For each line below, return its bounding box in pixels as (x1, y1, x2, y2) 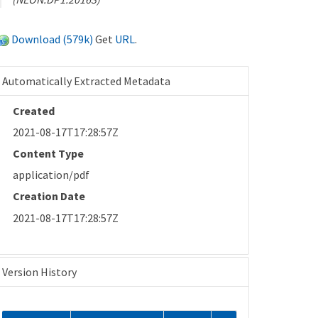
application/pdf (13, 168, 90, 182)
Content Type (13, 146, 84, 160)
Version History (2, 264, 77, 279)
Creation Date (13, 189, 86, 204)
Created (13, 103, 55, 118)
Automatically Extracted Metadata (2, 73, 171, 88)
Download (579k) (11, 31, 94, 46)
